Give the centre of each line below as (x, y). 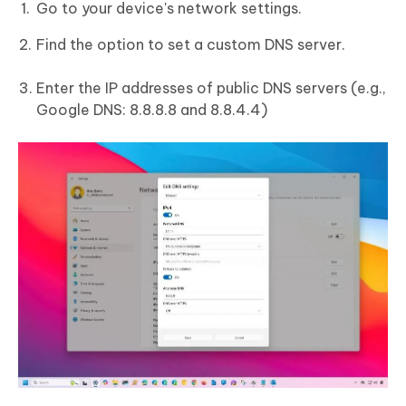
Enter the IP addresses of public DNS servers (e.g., (211, 87)
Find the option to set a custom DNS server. (191, 44)
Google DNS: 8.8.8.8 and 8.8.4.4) (152, 109)
